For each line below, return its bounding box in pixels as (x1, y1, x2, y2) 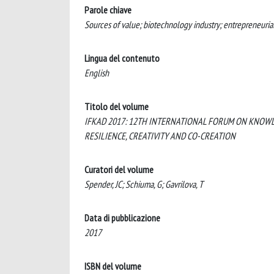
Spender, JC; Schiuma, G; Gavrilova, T (84, 178, 203, 190)
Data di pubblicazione (84, 212, 160, 224)
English (84, 67, 109, 79)
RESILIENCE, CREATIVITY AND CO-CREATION (84, 130, 235, 142)
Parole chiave (84, 4, 131, 16)
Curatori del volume (84, 163, 154, 176)
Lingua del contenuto (84, 52, 160, 64)
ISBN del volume (84, 260, 141, 272)
